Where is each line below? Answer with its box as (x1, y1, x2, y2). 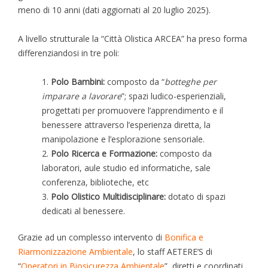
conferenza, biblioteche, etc (42, 176, 149, 188)
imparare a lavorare (42, 90, 121, 102)
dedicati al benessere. (42, 205, 125, 217)
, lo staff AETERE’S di (133, 245, 212, 257)
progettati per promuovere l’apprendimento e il (42, 104, 223, 116)
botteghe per (165, 75, 217, 87)
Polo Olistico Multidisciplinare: (51, 190, 166, 202)
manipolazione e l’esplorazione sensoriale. (42, 133, 205, 145)
